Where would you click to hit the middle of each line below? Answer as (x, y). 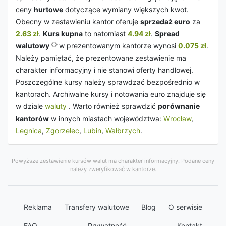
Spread (167, 34)
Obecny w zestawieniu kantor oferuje (78, 21)
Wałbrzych (123, 130)
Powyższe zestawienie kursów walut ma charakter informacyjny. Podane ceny (113, 161)
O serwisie (185, 207)
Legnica (29, 130)
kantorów (32, 118)
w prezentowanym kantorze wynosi (119, 46)
